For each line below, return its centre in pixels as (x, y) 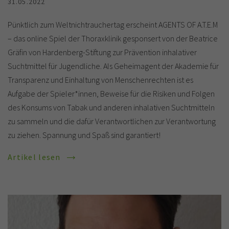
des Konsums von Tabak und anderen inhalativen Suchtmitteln (111, 107)
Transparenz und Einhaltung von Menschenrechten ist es (100, 79)
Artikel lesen (35, 157)
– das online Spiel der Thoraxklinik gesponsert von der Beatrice (113, 38)
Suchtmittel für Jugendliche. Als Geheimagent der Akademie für (113, 66)
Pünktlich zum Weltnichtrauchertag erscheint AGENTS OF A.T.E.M (113, 24)
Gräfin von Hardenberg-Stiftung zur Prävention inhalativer (102, 52)
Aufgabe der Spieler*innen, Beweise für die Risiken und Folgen (111, 93)
